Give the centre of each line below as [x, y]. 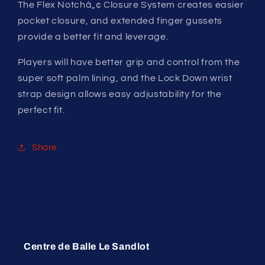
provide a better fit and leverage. [93, 36]
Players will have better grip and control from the [129, 62]
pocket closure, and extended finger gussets [120, 20]
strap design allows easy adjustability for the [119, 94]
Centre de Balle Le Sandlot [87, 246]
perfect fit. [41, 110]
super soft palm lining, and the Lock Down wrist [125, 78]
